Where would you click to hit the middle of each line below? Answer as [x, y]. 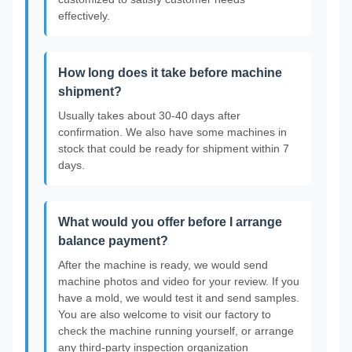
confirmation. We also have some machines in [172, 132]
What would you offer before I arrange [170, 222]
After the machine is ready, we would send [163, 265]
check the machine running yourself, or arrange [176, 331]
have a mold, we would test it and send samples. [179, 298]
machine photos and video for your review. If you [179, 281]
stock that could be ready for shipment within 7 [174, 148]
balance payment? [113, 241]
